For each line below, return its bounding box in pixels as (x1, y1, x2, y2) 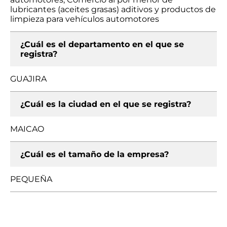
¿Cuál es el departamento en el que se (20, 40, 184, 49)
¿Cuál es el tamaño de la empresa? (20, 149, 169, 159)
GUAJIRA (10, 74, 47, 84)
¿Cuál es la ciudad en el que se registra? (20, 99, 191, 109)
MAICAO (10, 124, 44, 134)
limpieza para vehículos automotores (10, 14, 159, 24)
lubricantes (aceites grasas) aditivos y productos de (10, 5, 216, 14)
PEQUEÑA (10, 174, 52, 184)
